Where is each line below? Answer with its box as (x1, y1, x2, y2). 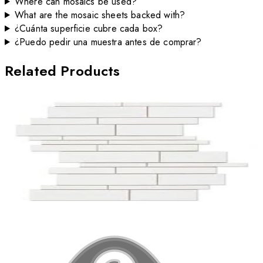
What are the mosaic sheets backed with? (14, 8, 186, 22)
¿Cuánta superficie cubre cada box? (14, 21, 163, 35)
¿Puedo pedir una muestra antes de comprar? (14, 35, 202, 49)
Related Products (5, 60, 120, 81)
